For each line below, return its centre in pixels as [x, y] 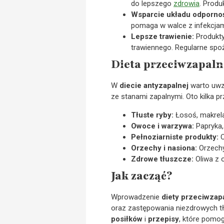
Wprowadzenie [136, 197]
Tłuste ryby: [152, 115]
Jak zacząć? [141, 176]
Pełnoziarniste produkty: [175, 137]
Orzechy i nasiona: [164, 148]
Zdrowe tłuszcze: [162, 159]
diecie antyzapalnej [154, 86]
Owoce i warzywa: [162, 126]
